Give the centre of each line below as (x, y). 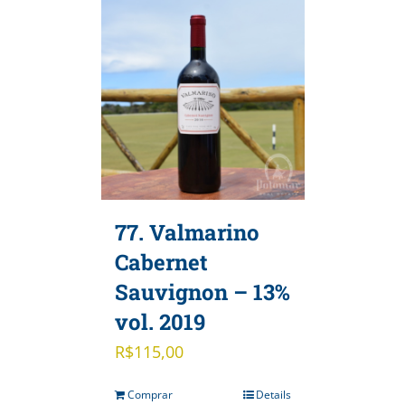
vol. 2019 (160, 322)
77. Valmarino (187, 233)
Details (273, 395)
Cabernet (161, 263)
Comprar (150, 395)
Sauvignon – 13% (202, 292)
